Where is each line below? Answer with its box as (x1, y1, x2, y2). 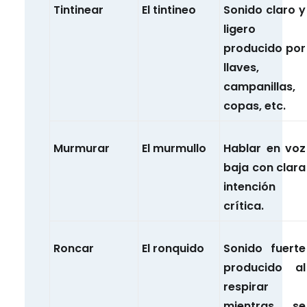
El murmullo (142, 140, 206, 157)
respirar (223, 279, 269, 295)
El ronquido (142, 241, 204, 257)
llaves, (223, 60, 259, 76)
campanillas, (223, 79, 295, 95)
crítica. (223, 198, 264, 214)
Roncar (53, 241, 94, 257)
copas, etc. (223, 98, 286, 114)
